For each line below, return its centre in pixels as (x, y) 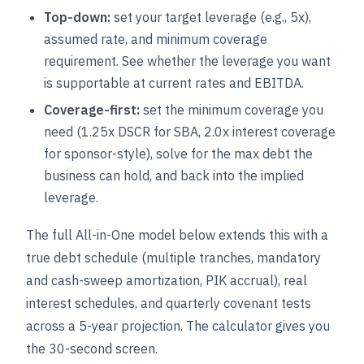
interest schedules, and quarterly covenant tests (169, 303)
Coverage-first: (92, 110)
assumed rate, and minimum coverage (156, 39)
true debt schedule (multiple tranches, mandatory (173, 258)
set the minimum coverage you (232, 110)
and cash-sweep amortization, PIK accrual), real (167, 280)
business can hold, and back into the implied (174, 175)
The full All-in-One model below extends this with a (177, 235)
